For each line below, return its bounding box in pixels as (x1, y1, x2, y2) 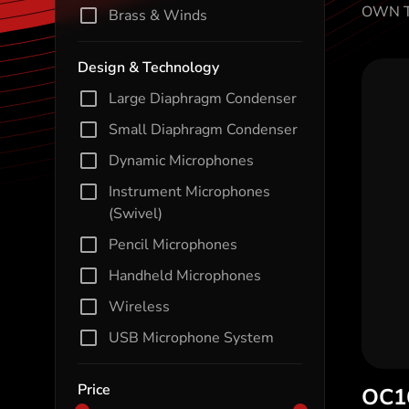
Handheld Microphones (109, 266, 261, 286)
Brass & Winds (109, 5, 207, 26)
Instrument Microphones (109, 182, 270, 202)
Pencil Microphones (109, 235, 237, 255)
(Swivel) (109, 204, 163, 224)
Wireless (109, 297, 170, 317)
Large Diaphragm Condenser (109, 89, 297, 109)
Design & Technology (78, 58, 219, 78)
